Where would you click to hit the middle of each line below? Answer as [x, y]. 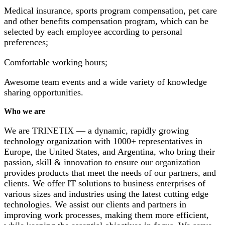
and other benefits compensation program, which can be [106, 21]
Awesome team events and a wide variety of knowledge [105, 82]
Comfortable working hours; [57, 62]
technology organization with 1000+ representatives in [103, 141]
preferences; [27, 42]
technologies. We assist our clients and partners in [95, 204]
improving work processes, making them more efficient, [106, 215]
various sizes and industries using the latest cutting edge [106, 194]
